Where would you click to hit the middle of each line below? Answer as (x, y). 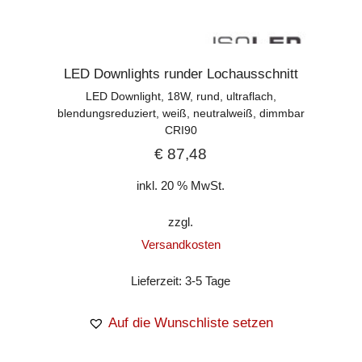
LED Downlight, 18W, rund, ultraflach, (181, 97)
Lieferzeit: (158, 280)
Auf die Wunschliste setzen (191, 322)
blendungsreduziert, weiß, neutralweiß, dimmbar (181, 114)
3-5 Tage (208, 280)
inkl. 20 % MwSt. (181, 185)
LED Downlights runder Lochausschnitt (181, 74)
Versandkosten (181, 244)
